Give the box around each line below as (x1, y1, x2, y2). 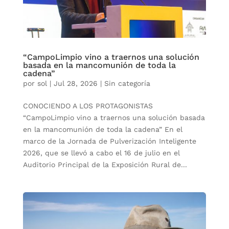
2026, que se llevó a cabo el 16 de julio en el (22, 149, 180, 157)
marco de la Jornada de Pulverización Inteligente (22, 137, 196, 146)
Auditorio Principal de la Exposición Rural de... (22, 161, 187, 169)
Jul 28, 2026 (53, 79, 98, 88)
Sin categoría (104, 79, 150, 88)
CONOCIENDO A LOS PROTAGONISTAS (22, 102, 153, 110)
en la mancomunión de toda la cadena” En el (22, 125, 182, 134)
